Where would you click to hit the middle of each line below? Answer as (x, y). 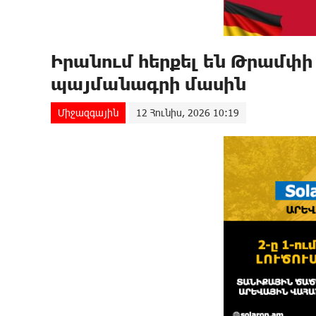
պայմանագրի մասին (148, 84)
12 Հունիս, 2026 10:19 (188, 113)
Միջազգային (88, 113)
